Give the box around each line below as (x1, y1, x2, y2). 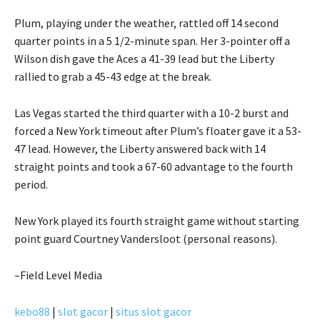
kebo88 (14, 304, 50, 319)
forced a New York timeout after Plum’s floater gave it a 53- (14, 123, 301, 138)
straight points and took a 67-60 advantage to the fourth (14, 159, 293, 174)
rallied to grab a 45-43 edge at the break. (14, 69, 211, 84)
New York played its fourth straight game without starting (14, 213, 299, 228)
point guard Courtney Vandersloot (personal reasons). (14, 231, 277, 246)
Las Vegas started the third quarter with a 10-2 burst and (14, 105, 289, 120)
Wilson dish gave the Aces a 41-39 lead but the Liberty (14, 51, 274, 66)
